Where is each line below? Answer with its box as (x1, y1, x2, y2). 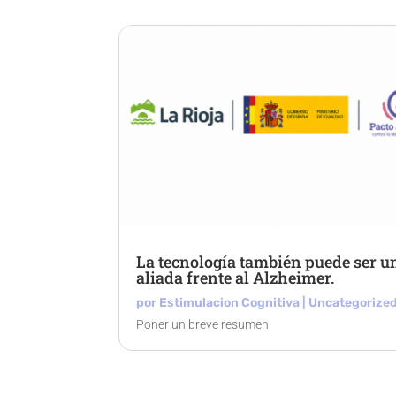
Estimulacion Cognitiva (159, 295, 301, 311)
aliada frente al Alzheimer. (136, 267, 335, 289)
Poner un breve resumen (136, 317, 270, 332)
